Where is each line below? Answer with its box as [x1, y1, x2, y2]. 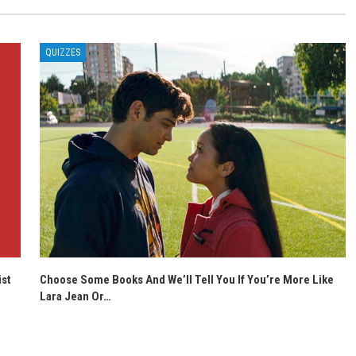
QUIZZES [45, 47, 80, 58]
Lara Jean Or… [40, 288, 111, 304]
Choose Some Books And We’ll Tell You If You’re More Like [40, 272, 334, 287]
